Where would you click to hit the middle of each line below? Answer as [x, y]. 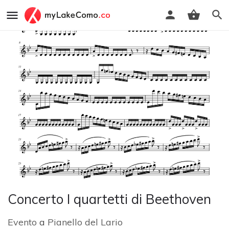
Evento [22, 222]
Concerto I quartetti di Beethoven [109, 199]
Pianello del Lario [85, 222]
